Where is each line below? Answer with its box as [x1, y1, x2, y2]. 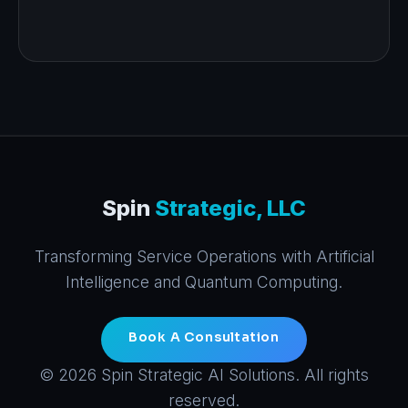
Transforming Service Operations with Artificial [34, 246, 374, 266]
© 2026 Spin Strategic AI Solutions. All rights [39, 364, 369, 384]
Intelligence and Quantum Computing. [66, 271, 342, 291]
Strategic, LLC [155, 194, 306, 221]
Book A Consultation [127, 328, 280, 345]
